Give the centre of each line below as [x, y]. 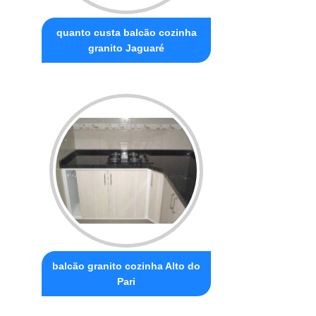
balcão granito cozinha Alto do [127, 266]
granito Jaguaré [127, 48]
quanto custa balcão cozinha [126, 32]
